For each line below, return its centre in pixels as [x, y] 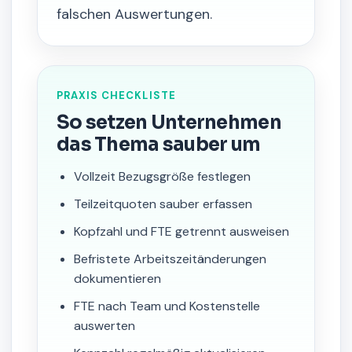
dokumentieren [117, 279]
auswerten [104, 326]
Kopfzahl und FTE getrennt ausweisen [181, 231]
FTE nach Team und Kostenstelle [167, 306]
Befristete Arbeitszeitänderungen [170, 259]
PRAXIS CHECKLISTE [116, 95]
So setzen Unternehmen [169, 123]
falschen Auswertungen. [134, 14]
